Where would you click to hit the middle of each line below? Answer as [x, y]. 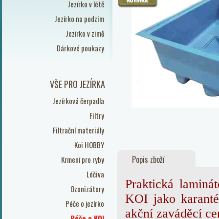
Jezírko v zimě [85, 33]
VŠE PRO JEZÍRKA [77, 84]
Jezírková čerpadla [78, 101]
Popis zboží [148, 159]
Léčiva [95, 174]
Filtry [97, 115]
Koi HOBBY [89, 145]
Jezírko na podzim [79, 19]
